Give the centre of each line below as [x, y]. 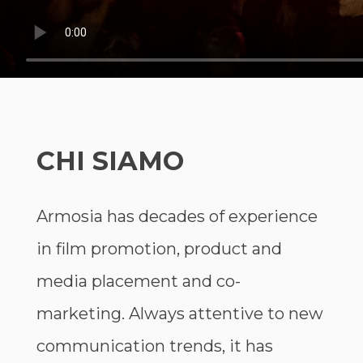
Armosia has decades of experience [177, 217]
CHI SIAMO [110, 160]
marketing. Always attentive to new [179, 314]
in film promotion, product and [159, 249]
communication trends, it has [154, 346]
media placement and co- [138, 282]
